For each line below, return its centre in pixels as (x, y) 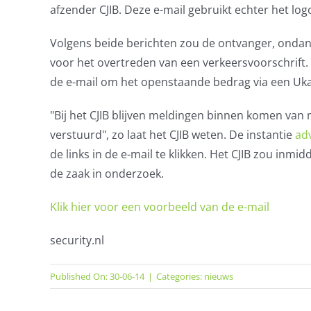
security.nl (77, 240)
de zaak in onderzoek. (107, 174)
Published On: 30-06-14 (97, 276)
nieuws (218, 276)
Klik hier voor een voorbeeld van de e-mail (159, 207)
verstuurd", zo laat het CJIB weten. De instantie (172, 135)
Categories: (180, 276)
